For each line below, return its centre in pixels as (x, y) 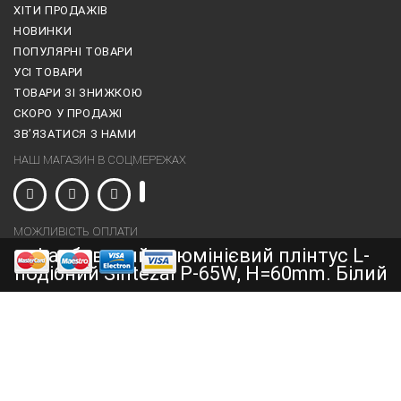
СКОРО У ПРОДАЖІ (68, 113)
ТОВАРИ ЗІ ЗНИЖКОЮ (78, 92)
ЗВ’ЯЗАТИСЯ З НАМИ (75, 133)
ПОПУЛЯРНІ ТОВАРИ (73, 51)
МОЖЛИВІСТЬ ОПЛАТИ (76, 231)
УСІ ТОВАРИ (48, 72)
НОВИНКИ (43, 30)
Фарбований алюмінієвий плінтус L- (200, 256)
